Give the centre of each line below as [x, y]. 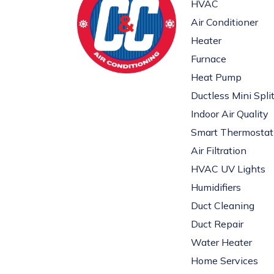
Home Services [224, 261]
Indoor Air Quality [230, 114]
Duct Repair [217, 224]
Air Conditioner [224, 22]
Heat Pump [216, 77]
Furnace [209, 59]
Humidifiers [216, 187]
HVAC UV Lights [228, 169]
